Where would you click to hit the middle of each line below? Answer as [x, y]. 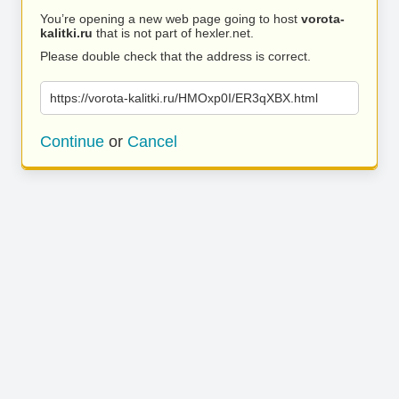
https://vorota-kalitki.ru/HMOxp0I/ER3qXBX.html [184, 98]
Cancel [152, 142]
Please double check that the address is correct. [175, 56]
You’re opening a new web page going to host [171, 19]
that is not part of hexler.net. [173, 33]
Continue [72, 142]
